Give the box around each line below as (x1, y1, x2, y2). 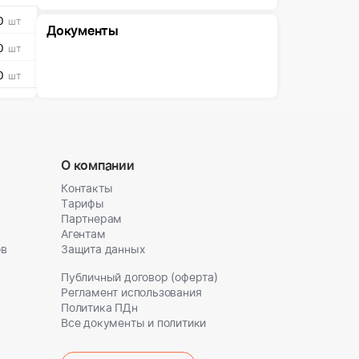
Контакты (61, 181, 113, 195)
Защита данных (61, 242, 146, 256)
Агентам (61, 227, 106, 240)
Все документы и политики (61, 316, 207, 329)
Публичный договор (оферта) (61, 270, 218, 284)
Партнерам (61, 212, 123, 225)
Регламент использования (61, 285, 202, 299)
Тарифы (61, 196, 104, 210)
